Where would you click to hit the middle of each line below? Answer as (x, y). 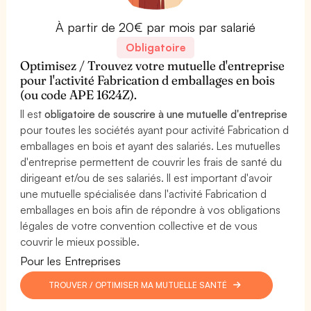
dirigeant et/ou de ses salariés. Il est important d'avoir (146, 177)
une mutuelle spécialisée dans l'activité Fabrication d (144, 193)
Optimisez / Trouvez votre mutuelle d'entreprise (153, 65)
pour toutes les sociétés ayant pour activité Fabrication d (155, 129)
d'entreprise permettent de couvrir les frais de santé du (151, 161)
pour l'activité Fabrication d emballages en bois (148, 80)
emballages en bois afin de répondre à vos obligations (151, 209)
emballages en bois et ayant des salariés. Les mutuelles (151, 145)
